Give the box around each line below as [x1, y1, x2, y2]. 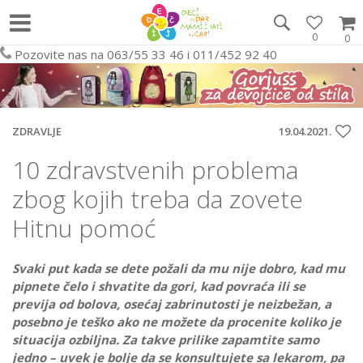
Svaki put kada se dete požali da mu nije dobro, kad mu [12, 260, 345, 277]
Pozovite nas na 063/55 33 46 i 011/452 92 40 [15, 46, 277, 62]
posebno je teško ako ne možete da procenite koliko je [12, 314, 341, 331]
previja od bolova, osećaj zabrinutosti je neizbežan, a [12, 296, 331, 313]
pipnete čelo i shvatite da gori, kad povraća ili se [12, 278, 305, 295]
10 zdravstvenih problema [12, 153, 298, 187]
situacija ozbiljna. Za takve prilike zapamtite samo [12, 331, 319, 348]
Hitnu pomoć [12, 211, 156, 246]
